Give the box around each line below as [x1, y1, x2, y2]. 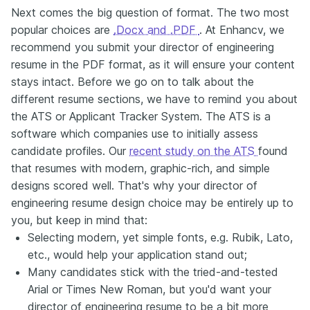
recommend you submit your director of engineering [11, 39, 274, 54]
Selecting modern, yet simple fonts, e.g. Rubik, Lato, [28, 230, 293, 244]
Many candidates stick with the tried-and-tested [28, 264, 278, 279]
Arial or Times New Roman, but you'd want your [28, 282, 271, 296]
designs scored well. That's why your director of [11, 178, 257, 192]
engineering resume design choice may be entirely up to [11, 195, 293, 210]
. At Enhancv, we [199, 22, 284, 37]
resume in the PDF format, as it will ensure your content [11, 57, 295, 71]
